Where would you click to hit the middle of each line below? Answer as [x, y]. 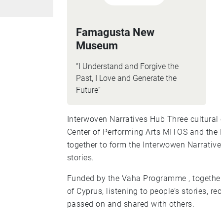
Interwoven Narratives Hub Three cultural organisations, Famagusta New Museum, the [117, 119]
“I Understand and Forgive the [127, 66]
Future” [88, 90]
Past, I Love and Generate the [126, 78]
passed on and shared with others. [131, 204]
